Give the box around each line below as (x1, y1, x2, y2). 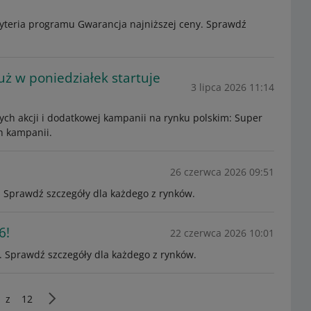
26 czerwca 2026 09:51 (169, 165, 274, 178)
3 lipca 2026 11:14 (190, 80, 274, 94)
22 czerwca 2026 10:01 (169, 226, 274, 239)
